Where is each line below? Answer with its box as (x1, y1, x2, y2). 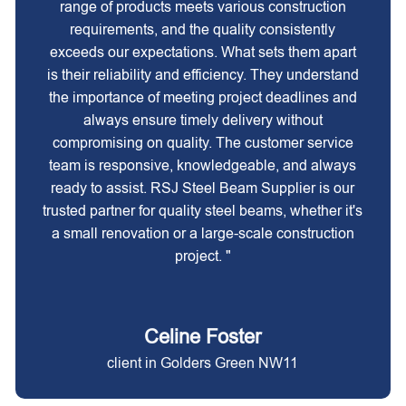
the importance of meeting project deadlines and (48, 90, 357, 105)
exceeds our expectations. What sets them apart (49, 44, 356, 60)
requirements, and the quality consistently (70, 22, 336, 37)
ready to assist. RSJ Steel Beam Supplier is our (51, 180, 355, 196)
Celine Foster (144, 325, 262, 348)
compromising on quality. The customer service (52, 135, 353, 150)
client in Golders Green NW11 (107, 355, 299, 371)
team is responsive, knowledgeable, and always (49, 158, 357, 173)
